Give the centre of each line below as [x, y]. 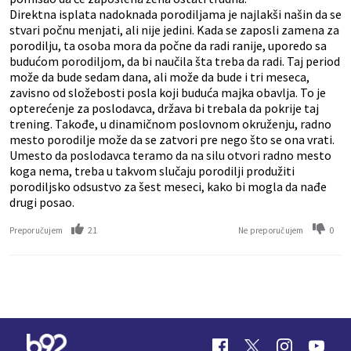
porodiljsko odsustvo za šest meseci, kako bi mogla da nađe [168, 186]
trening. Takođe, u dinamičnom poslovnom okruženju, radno [170, 124]
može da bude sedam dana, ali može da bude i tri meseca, [159, 77]
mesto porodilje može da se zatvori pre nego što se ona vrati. [172, 139]
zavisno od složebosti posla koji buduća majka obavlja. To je [168, 92]
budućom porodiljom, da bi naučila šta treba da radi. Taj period [175, 61]
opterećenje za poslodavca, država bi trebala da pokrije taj [164, 108]
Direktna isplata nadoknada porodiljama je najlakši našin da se [175, 14]
